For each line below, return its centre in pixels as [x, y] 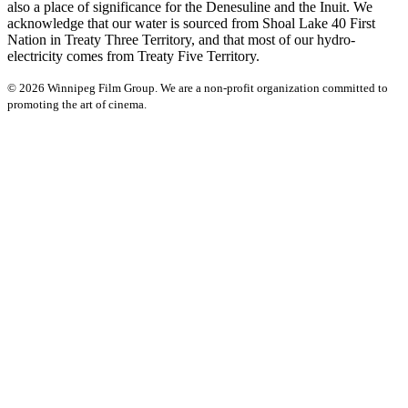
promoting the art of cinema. [77, 104]
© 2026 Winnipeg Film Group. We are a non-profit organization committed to [198, 87]
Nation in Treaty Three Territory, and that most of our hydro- [181, 39]
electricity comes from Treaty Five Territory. [133, 56]
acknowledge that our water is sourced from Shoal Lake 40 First [191, 23]
